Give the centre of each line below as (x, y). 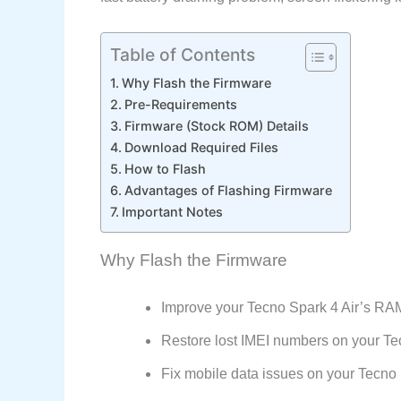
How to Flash (165, 168)
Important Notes (172, 211)
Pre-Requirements (180, 104)
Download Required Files (201, 147)
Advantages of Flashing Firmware (228, 190)
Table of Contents (183, 54)
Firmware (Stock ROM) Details (216, 125)
